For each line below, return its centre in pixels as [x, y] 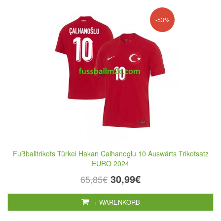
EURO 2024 [110, 163]
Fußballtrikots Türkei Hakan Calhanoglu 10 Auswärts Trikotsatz [110, 153]
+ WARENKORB [115, 202]
